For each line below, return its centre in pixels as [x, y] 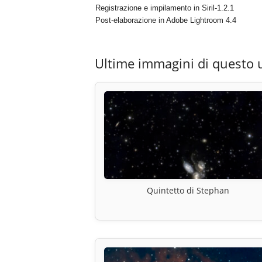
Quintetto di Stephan [188, 191]
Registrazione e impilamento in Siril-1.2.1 [164, 8]
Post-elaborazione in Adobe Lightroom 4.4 [166, 20]
